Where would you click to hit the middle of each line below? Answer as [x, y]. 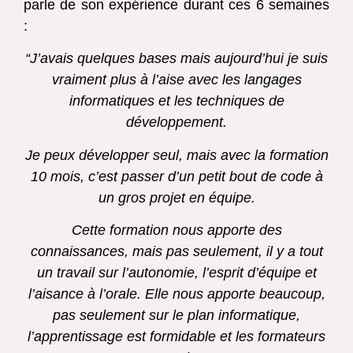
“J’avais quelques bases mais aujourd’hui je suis [176, 59]
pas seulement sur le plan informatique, [176, 316]
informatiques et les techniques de [176, 101]
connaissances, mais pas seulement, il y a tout [176, 252]
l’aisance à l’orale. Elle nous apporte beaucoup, [176, 294]
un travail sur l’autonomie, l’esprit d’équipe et [176, 273]
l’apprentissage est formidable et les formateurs [176, 337]
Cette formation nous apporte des [176, 230]
